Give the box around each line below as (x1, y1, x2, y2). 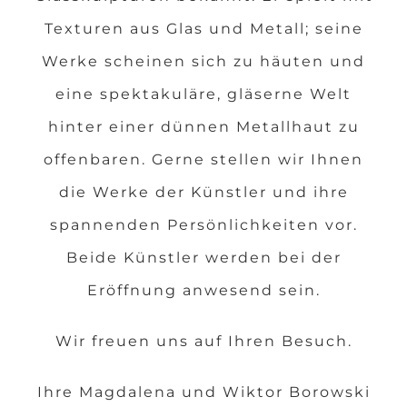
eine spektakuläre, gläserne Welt (55, 84, 352, 103)
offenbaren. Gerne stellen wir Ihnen (44, 150, 363, 168)
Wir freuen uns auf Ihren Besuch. (55, 332, 352, 350)
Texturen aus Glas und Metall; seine (44, 19, 363, 37)
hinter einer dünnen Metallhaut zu (47, 117, 360, 135)
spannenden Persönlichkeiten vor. (49, 215, 358, 233)
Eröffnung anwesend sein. (86, 281, 321, 299)
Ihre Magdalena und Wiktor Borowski (36, 382, 371, 401)
